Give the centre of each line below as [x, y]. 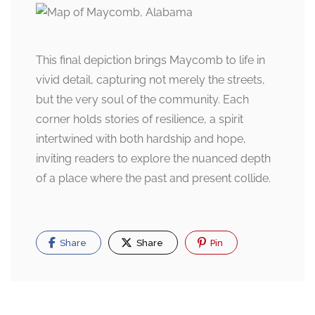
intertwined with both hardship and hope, [141, 139]
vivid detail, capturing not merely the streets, [150, 80]
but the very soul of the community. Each [142, 100]
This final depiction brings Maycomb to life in [150, 60]
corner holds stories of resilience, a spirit [140, 120]
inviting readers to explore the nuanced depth [153, 159]
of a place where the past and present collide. [153, 179]
